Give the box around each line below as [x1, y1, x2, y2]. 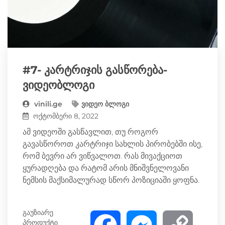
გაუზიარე [23, 207, 53, 217]
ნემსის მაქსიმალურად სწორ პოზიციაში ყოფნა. [23, 175, 199, 185]
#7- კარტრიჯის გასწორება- [23, 63, 167, 77]
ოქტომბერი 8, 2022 [31, 111, 98, 121]
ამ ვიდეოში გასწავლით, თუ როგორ [23, 127, 158, 137]
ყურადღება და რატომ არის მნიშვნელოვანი [23, 163, 189, 173]
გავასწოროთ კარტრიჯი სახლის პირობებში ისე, [23, 139, 202, 149]
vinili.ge [32, 99, 62, 108]
